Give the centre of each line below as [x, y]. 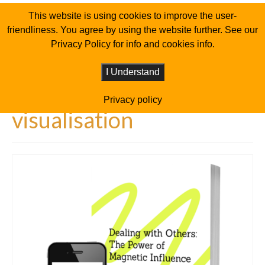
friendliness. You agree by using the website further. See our [132, 30]
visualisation [72, 119]
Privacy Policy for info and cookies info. [132, 44]
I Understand [132, 72]
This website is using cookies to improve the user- [132, 16]
